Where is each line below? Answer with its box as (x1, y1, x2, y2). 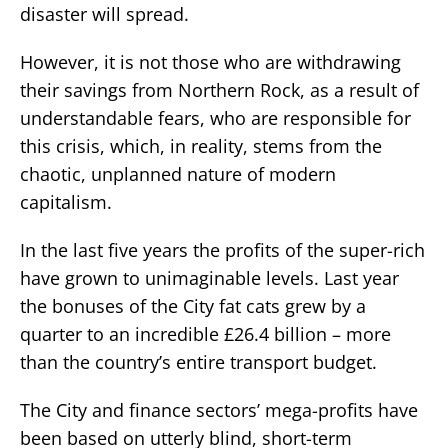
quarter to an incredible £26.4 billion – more (20, 321, 391, 346)
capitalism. (20, 189, 112, 214)
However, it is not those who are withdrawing (20, 49, 401, 74)
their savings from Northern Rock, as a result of (20, 77, 419, 102)
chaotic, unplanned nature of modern (20, 161, 336, 186)
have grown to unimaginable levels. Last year (20, 265, 399, 290)
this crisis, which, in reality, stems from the (20, 133, 382, 158)
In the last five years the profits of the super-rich (20, 237, 425, 262)
